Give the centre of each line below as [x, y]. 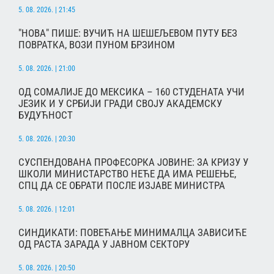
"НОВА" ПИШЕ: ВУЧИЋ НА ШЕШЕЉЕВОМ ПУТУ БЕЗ [128, 33]
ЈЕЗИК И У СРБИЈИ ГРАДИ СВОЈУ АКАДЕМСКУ [120, 103]
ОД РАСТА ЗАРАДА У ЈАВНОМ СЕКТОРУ [104, 244]
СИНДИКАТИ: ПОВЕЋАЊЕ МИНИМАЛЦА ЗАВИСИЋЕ [132, 232]
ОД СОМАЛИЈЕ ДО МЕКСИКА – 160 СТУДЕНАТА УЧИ [131, 91]
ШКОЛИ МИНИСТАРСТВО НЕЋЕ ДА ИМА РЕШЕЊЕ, [127, 173]
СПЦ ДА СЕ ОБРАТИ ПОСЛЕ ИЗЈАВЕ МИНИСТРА [122, 185]
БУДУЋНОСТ [46, 115]
